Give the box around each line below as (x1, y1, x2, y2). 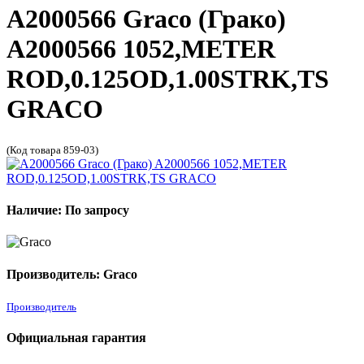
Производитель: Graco (6, 266, 137, 281)
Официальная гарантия (6, 331, 146, 345)
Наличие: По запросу (6, 203, 129, 218)
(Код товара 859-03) (6, 143, 98, 156)
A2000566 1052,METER (6, 34, 275, 64)
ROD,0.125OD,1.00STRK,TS (6, 64, 329, 94)
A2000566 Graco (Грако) (6, 4, 286, 34)
